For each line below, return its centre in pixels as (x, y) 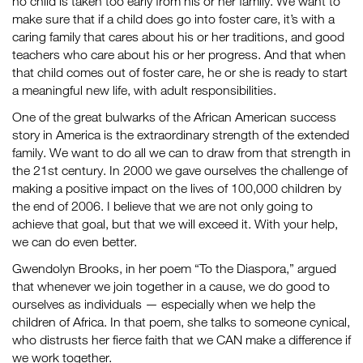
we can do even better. (75, 241)
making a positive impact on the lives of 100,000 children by (177, 188)
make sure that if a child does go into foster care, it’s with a (173, 19)
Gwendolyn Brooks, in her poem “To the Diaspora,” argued (174, 268)
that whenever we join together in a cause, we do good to (171, 286)
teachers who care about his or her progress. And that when (179, 54)
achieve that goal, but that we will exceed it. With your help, (175, 224)
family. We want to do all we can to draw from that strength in (181, 152)
